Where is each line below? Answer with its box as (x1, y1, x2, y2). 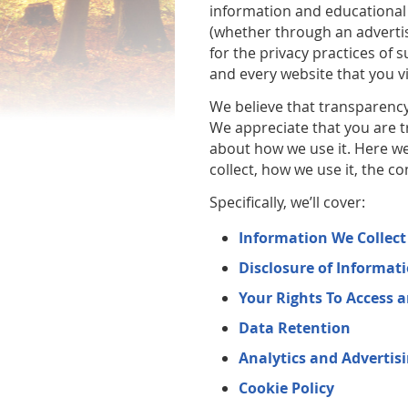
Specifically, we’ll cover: (209, 192, 366, 212)
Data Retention (239, 318, 352, 338)
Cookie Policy (239, 378, 335, 398)
